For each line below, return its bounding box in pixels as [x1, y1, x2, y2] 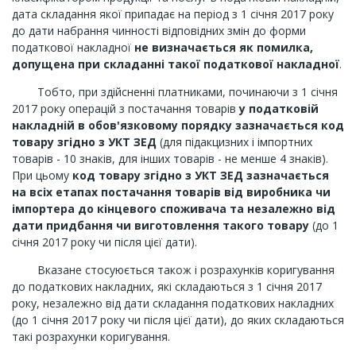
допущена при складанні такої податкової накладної [12, 56, 339, 72]
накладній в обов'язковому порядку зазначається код [12, 118, 344, 133]
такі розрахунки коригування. [12, 329, 170, 344]
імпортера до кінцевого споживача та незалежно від [12, 201, 335, 216]
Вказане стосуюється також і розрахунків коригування [12, 262, 335, 277]
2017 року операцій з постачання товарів [12, 101, 239, 116]
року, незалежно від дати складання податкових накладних [12, 296, 334, 311]
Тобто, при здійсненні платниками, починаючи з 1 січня [12, 84, 338, 99]
